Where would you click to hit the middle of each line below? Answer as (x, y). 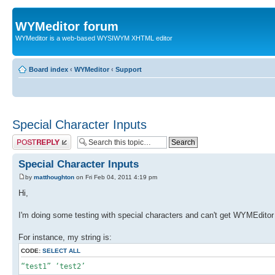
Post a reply (30, 138)
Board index (48, 69)
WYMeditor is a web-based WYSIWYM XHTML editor (94, 38)
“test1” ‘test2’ (53, 267)
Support (129, 69)
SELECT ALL (61, 251)
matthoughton (54, 177)
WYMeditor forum (67, 26)
